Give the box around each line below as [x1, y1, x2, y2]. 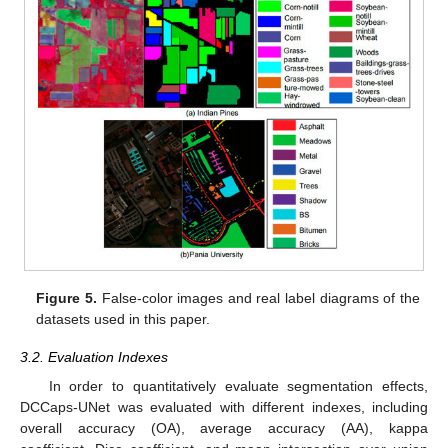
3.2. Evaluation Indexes [20, 349, 168, 366]
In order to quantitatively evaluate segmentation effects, [48, 377, 428, 394]
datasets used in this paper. [36, 311, 211, 328]
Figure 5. [36, 290, 97, 307]
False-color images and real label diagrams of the [96, 290, 420, 307]
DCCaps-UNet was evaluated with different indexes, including [20, 398, 428, 415]
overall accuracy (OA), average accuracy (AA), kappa [20, 419, 428, 436]
